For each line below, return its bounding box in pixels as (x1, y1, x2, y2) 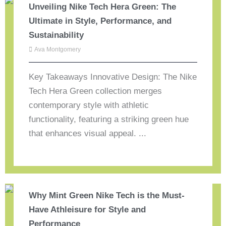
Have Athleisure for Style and (29, 204, 146, 214)
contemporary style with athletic (29, 100, 149, 110)
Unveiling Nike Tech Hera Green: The (29, 2, 177, 12)
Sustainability (29, 30, 84, 40)
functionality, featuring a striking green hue (29, 114, 189, 124)
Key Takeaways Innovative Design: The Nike (29, 72, 197, 82)
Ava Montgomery (34, 45, 81, 53)
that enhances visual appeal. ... (29, 128, 147, 138)
